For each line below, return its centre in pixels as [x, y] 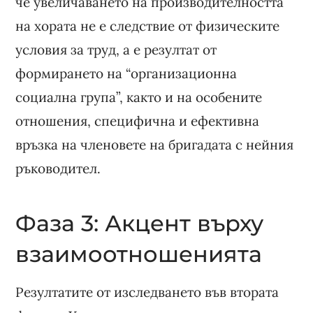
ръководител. [58, 168]
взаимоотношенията [139, 254]
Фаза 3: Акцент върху [140, 223]
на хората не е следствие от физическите [148, 26]
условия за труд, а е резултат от [116, 49]
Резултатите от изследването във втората [147, 292]
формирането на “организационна [126, 73]
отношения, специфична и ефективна [138, 121]
